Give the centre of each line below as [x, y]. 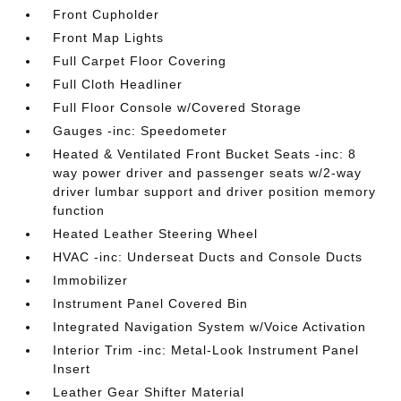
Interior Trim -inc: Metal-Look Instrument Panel [206, 350]
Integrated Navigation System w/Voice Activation [210, 327]
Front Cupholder [107, 15]
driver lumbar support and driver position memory [215, 192]
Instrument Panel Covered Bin [151, 304]
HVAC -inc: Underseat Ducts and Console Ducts [208, 257]
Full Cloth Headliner [118, 85]
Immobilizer [91, 281]
